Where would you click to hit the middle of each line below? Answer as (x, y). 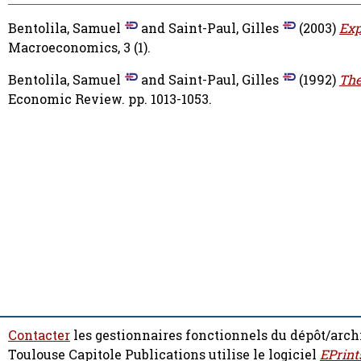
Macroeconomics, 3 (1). (79, 48)
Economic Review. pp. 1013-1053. (110, 100)
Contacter (39, 335)
